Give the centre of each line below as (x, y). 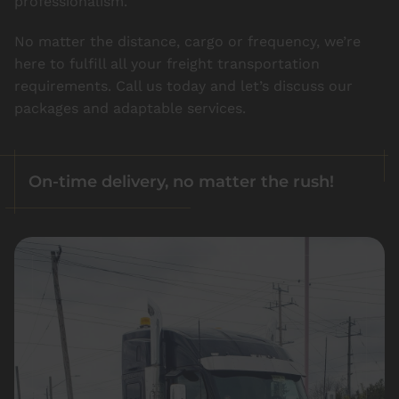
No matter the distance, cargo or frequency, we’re (187, 41)
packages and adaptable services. (130, 108)
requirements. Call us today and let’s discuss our (183, 85)
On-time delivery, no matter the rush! (181, 181)
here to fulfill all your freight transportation (167, 63)
